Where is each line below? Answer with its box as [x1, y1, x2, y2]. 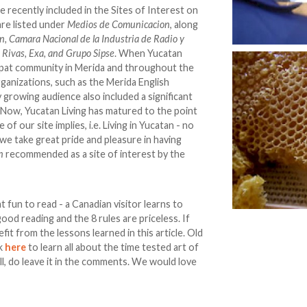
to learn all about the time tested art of [26, 241, 199, 254]
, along [170, 19, 199, 31]
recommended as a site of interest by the [3, 148, 186, 160]
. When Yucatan [114, 47, 183, 60]
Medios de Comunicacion [67, 19, 171, 31]
